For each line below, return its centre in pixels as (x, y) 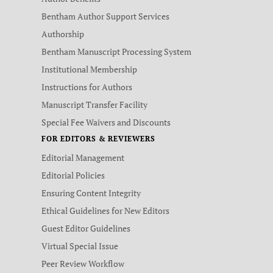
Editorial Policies (73, 175)
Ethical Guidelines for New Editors (105, 211)
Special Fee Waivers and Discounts (106, 122)
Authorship (63, 34)
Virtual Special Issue (80, 246)
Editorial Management (83, 158)
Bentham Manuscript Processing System (116, 51)
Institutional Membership (89, 69)
